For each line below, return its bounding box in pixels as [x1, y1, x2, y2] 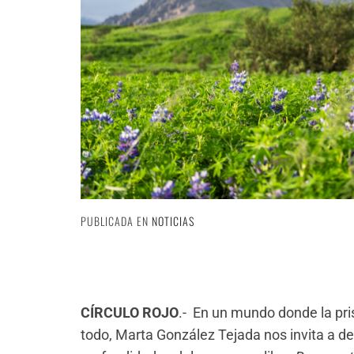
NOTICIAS [152, 213, 194, 230]
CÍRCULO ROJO [81, 304, 179, 322]
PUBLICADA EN [81, 213, 152, 230]
